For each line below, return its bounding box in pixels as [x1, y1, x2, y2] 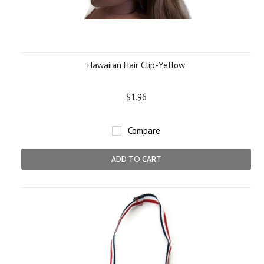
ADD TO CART [111, 154, 161, 164]
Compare [128, 125, 160, 136]
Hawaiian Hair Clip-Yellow [87, 60, 185, 71]
